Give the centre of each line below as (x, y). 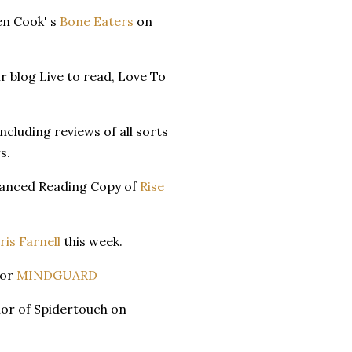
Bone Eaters (97, 21)
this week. (92, 241)
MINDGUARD (57, 275)
